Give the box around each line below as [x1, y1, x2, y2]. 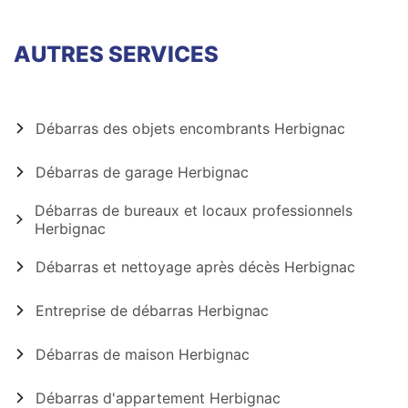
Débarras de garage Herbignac [36, 163, 249, 181]
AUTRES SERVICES [14, 41, 219, 67]
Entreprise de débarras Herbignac [36, 301, 269, 320]
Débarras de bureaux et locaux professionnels [34, 201, 352, 219]
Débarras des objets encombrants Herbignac [36, 119, 345, 138]
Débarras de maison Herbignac [36, 345, 250, 363]
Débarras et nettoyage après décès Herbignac [36, 258, 355, 276]
